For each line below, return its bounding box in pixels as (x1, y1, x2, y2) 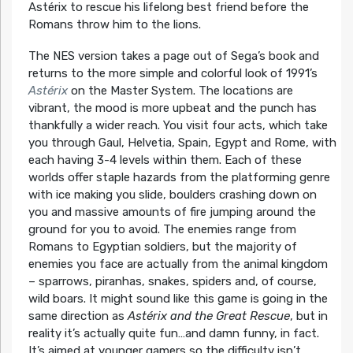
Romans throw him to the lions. (28, 17, 201, 32)
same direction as (28, 308, 128, 323)
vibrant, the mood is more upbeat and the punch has (28, 100, 317, 115)
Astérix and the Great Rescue (127, 308, 290, 323)
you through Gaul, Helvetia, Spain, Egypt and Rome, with (28, 135, 336, 150)
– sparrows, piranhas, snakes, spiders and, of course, (28, 273, 317, 288)
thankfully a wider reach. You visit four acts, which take (28, 117, 328, 132)
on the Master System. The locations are (67, 83, 293, 98)
